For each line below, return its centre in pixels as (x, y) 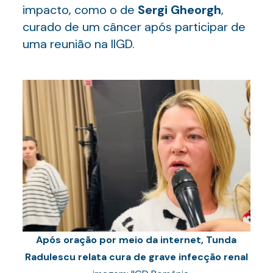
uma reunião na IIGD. (78, 44)
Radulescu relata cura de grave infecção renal (136, 257)
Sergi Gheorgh (179, 10)
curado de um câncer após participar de (134, 27)
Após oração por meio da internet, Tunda (136, 240)
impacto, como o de (80, 10)
